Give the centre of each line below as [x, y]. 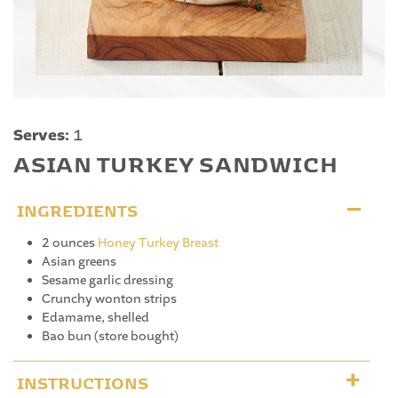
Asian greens [79, 262]
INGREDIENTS [77, 207]
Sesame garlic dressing [107, 280]
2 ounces [70, 243]
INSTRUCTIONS [83, 380]
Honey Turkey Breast [158, 243]
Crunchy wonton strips [109, 299]
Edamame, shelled [96, 318]
